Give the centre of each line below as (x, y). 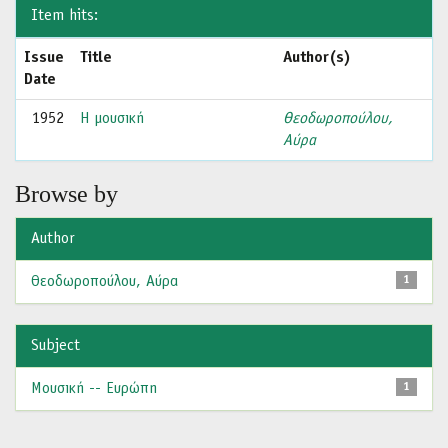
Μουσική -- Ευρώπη (94, 389)
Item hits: (64, 16)
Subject (55, 346)
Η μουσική (112, 119)
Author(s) (317, 58)
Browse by (66, 194)
